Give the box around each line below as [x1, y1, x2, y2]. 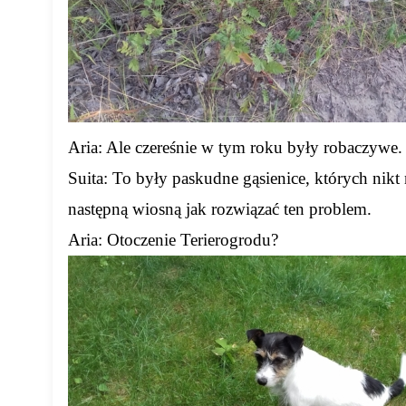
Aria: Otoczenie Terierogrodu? [68, 230, 279, 250]
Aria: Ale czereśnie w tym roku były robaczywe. [68, 138, 403, 158]
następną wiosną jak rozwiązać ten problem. [68, 199, 372, 219]
